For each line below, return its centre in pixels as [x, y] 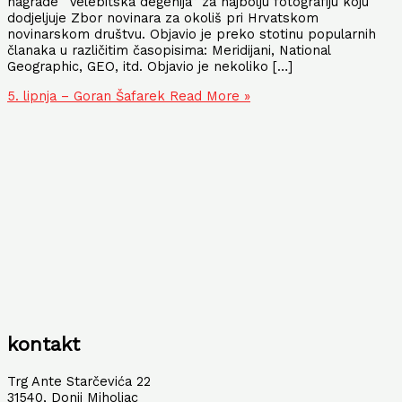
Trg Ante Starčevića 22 [79, 382]
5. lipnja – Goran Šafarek [86, 96]
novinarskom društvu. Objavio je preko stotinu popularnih [192, 35]
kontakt [44, 345]
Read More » [208, 96]
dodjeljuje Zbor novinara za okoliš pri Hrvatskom [163, 18]
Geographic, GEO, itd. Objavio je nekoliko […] [150, 67]
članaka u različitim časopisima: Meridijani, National [169, 51]
